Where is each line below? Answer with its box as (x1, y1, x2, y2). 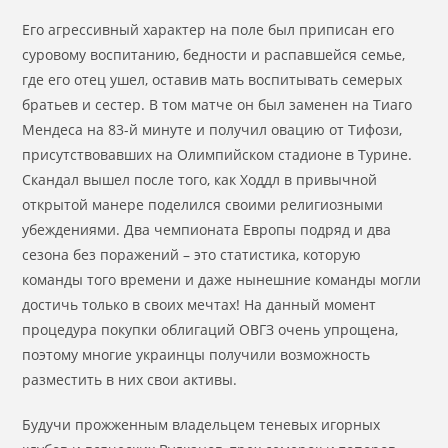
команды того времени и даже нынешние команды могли (22, 270, 422, 289)
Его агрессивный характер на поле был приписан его (22, 20, 395, 39)
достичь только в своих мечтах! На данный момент (22, 295, 377, 314)
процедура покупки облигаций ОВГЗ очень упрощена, (22, 320, 399, 339)
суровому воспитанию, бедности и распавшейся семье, (22, 45, 406, 64)
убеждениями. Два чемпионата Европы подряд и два (22, 220, 392, 239)
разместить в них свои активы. (22, 370, 238, 389)
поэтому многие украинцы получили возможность (22, 345, 371, 364)
